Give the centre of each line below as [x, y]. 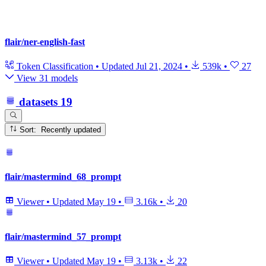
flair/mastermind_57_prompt [63, 236]
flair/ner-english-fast [45, 42]
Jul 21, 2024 [159, 66]
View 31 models [46, 78]
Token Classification [55, 66]
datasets [38, 102]
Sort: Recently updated [71, 130]
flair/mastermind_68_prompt [63, 177]
